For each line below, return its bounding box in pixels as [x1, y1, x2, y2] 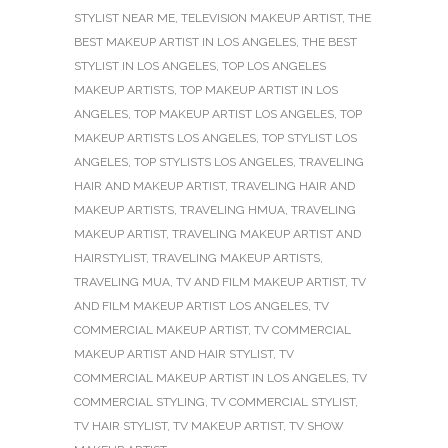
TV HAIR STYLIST [74, 418, 167, 433]
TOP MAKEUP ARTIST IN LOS [180, 82, 338, 97]
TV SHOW [289, 418, 344, 433]
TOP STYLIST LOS [262, 130, 357, 145]
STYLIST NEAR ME [74, 10, 175, 25]
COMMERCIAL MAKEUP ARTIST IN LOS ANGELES [74, 370, 346, 385]
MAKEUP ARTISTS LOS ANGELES [74, 130, 256, 145]
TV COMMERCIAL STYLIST [211, 394, 355, 409]
